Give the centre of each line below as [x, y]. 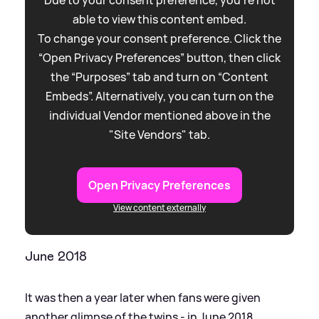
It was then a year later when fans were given [143, 297]
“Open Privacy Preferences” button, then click [159, 58]
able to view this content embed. [159, 20]
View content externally [159, 208]
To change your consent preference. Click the [159, 39]
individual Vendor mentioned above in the [159, 116]
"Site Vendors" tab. [159, 135]
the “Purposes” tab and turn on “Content [159, 77]
